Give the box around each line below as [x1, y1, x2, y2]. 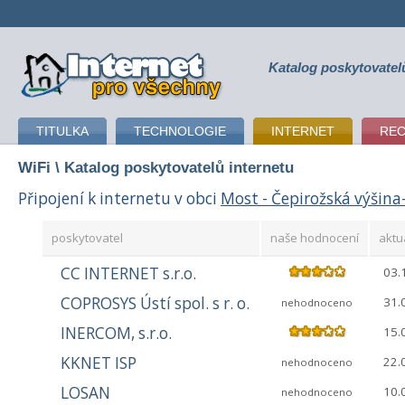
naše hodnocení [270, 230, 359, 247]
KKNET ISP [61, 353, 137, 374]
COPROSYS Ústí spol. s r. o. [61, 293, 250, 315]
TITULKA [36, 124, 89, 138]
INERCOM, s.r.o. [61, 323, 172, 344]
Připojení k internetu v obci [18, 187, 221, 209]
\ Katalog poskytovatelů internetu [51, 158, 294, 176]
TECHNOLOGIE [134, 124, 226, 138]
